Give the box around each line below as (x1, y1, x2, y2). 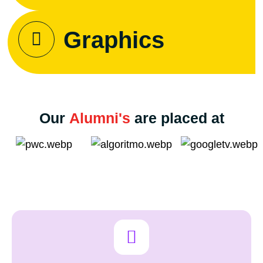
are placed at (134, 110, 224, 127)
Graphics (63, 27, 165, 53)
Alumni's (69, 110, 130, 127)
